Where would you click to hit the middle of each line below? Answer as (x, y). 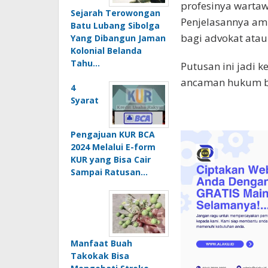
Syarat (85, 100)
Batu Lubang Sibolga (115, 25)
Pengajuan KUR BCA (113, 134)
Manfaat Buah (101, 243)
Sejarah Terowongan (115, 13)
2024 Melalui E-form (113, 147)
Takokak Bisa (100, 255)
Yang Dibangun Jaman (118, 38)
